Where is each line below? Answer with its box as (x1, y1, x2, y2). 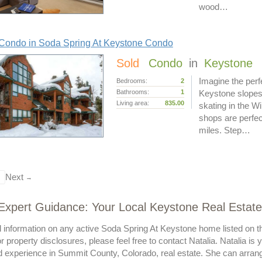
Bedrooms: (116, 77, 147, 85)
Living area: (116, 99, 149, 107)
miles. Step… (198, 126, 250, 136)
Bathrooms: (116, 88, 149, 96)
